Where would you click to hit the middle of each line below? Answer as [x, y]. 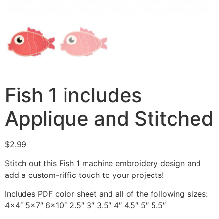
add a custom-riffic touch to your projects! [84, 175]
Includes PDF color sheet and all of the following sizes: [106, 193]
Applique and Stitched [109, 119]
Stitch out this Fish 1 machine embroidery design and [103, 163]
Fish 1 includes [73, 95]
